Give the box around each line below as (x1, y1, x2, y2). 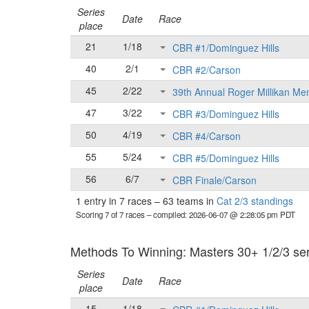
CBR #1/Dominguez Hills (172, 41, 279, 55)
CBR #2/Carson (172, 63, 241, 77)
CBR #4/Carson (172, 129, 241, 143)
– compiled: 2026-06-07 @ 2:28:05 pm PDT (147, 209, 295, 220)
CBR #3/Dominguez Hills (172, 107, 279, 121)
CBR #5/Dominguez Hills (172, 151, 279, 166)
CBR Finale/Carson (172, 173, 257, 188)
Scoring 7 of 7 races (76, 209, 147, 220)
